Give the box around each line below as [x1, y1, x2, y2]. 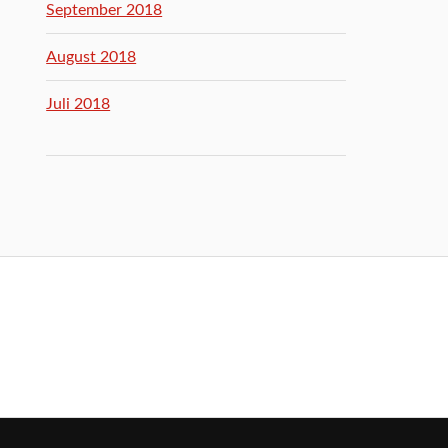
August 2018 [46, 49, 137, 65]
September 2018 [46, 2, 163, 18]
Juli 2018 [46, 96, 111, 112]
